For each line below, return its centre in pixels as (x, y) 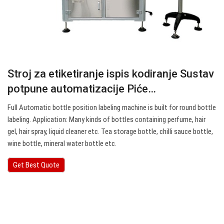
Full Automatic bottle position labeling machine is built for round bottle (112, 108)
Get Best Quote (36, 165)
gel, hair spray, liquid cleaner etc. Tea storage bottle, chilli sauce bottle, (110, 132)
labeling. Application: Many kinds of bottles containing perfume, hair (106, 120)
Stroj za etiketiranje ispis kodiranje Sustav (111, 74)
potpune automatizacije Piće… (82, 89)
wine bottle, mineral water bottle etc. (62, 144)
